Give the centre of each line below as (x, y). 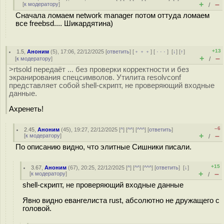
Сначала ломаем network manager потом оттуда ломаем (112, 15)
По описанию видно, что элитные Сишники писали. (103, 147)
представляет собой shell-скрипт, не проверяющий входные (112, 85)
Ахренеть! (26, 109)
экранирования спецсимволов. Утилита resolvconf (95, 77)
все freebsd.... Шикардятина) (64, 23)
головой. (37, 208)
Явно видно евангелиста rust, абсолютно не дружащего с (121, 200)
